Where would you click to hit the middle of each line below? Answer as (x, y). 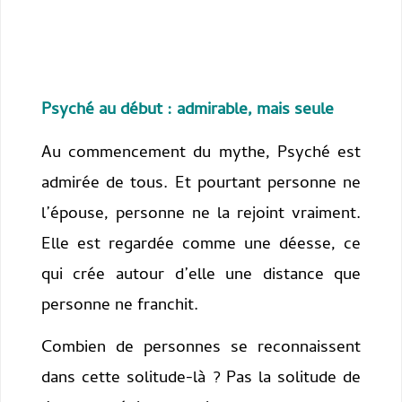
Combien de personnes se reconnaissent (201, 349)
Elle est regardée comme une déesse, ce (201, 245)
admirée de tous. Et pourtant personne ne (201, 184)
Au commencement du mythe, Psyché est (201, 153)
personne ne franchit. (119, 306)
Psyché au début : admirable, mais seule (187, 111)
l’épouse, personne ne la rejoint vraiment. (201, 214)
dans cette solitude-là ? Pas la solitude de (201, 380)
